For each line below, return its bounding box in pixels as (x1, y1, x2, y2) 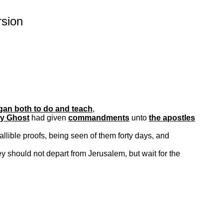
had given (29, 113, 68, 122)
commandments (68, 113, 129, 122)
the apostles (149, 113, 195, 122)
